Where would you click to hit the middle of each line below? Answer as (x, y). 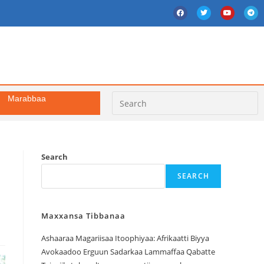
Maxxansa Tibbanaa (83, 216)
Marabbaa (27, 99)
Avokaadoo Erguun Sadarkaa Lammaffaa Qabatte (128, 252)
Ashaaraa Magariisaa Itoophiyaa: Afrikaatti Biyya (125, 238)
